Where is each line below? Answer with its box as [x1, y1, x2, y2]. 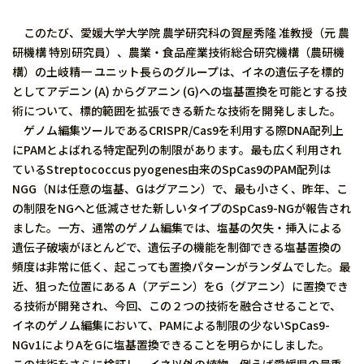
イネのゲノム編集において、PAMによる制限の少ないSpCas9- [12, 317, 330, 333]
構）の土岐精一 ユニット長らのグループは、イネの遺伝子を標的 [12, 63, 344, 80]
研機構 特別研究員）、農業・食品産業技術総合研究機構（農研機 [12, 44, 344, 60]
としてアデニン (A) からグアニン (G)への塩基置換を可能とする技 [12, 83, 347, 99]
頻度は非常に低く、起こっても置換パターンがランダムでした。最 [12, 258, 350, 275]
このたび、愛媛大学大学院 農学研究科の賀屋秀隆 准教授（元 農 [12, 24, 349, 41]
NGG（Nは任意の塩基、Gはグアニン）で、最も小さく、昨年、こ [12, 180, 348, 197]
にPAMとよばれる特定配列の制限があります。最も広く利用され [12, 141, 341, 158]
